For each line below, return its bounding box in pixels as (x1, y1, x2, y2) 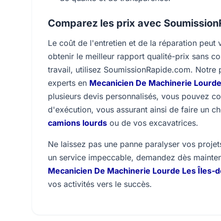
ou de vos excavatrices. (107, 118, 198, 128)
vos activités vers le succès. (48, 179, 152, 189)
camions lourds (48, 118, 107, 128)
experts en (48, 78, 89, 88)
